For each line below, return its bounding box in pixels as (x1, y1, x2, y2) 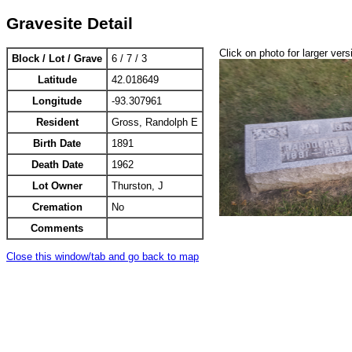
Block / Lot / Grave (12, 53, 102, 65)
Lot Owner (31, 180, 82, 192)
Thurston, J (112, 180, 163, 192)
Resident (35, 116, 79, 129)
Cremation (31, 201, 82, 214)
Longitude (32, 95, 82, 108)
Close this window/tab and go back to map (6, 250, 199, 262)
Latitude (37, 74, 77, 86)
